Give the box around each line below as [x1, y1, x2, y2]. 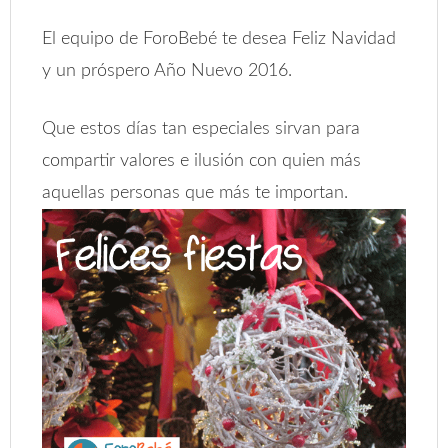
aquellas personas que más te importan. [42, 184, 349, 202]
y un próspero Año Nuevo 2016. [42, 62, 293, 80]
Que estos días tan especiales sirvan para [42, 120, 361, 138]
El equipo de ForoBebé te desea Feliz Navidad [42, 30, 397, 48]
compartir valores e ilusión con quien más [42, 152, 362, 170]
